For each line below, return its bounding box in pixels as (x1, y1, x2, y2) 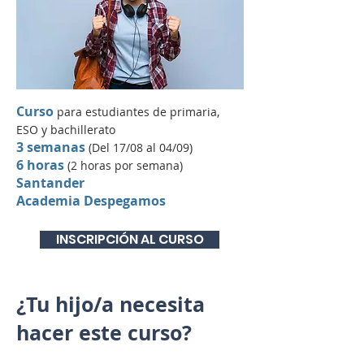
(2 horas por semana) (67, 158, 183, 173)
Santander (16, 174, 84, 192)
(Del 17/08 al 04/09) (89, 140, 193, 155)
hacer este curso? (16, 318, 192, 347)
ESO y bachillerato (16, 122, 115, 137)
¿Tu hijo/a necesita (16, 290, 205, 318)
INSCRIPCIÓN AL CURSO (55, 230, 204, 249)
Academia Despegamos (16, 192, 166, 210)
